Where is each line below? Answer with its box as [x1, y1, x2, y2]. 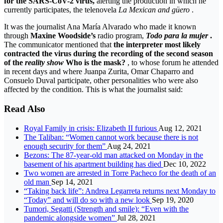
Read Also [4, 103, 45, 114]
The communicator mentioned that [4, 40, 113, 49]
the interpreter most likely [113, 40, 201, 49]
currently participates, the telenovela [4, 5, 118, 14]
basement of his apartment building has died [24, 159, 163, 168]
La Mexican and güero [118, 5, 190, 14]
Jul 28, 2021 [117, 213, 156, 222]
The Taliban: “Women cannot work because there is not [24, 132, 198, 141]
